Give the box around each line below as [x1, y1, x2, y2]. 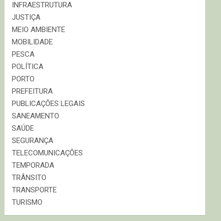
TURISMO [12, 198, 43, 207]
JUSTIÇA [12, 13, 41, 22]
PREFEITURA [12, 87, 53, 96]
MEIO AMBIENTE [12, 25, 66, 34]
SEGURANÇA [12, 136, 54, 145]
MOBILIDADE [12, 37, 53, 46]
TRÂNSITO [12, 173, 47, 182]
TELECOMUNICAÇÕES [12, 148, 83, 157]
